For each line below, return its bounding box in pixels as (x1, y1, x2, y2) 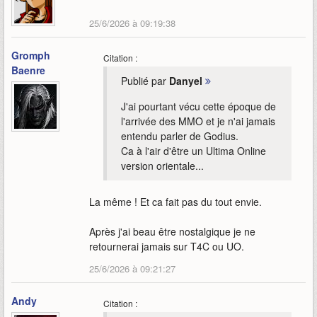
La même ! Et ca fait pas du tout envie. (89, 195, 262, 209)
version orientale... (121, 158, 204, 173)
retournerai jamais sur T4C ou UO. (89, 239, 244, 254)
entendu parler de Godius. (121, 129, 238, 144)
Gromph (11, 48, 50, 63)
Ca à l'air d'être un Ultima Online (121, 144, 266, 158)
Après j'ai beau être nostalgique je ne (89, 224, 255, 239)
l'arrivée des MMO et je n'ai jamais (121, 114, 275, 129)
